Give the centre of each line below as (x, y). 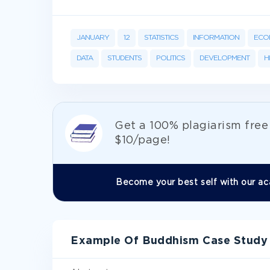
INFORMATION (216, 38)
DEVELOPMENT (224, 58)
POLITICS (171, 58)
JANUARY (93, 38)
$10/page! (143, 140)
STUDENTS (124, 58)
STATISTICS (161, 38)
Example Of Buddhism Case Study (169, 241)
